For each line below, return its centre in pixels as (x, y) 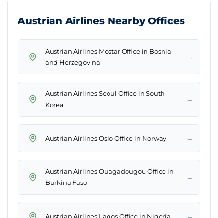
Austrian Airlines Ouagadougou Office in (109, 172)
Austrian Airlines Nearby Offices (101, 21)
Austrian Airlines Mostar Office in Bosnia (108, 51)
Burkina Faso (66, 183)
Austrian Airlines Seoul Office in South (105, 94)
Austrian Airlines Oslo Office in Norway (106, 138)
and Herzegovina (73, 63)
